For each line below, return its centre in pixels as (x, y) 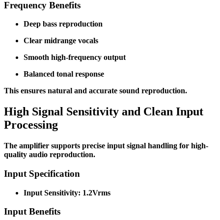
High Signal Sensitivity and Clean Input (104, 112)
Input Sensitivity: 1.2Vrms (67, 192)
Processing (31, 125)
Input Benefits (32, 212)
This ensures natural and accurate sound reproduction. (96, 91)
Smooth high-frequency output (75, 57)
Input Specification (42, 173)
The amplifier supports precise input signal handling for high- (106, 146)
